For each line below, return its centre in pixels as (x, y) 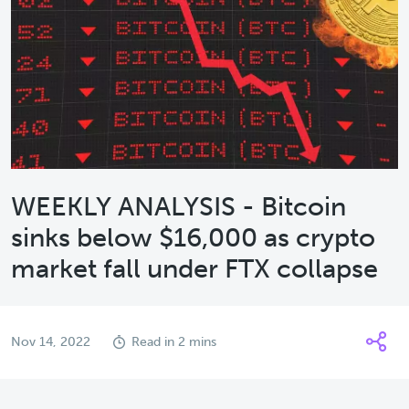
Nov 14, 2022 (51, 342)
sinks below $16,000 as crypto (193, 237)
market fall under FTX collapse (194, 268)
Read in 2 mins (174, 342)
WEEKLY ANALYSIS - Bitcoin (178, 206)
